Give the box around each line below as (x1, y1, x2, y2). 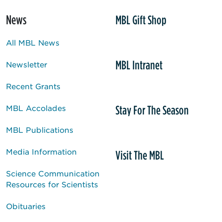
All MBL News (6, 37, 59, 47)
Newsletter (6, 59, 47, 69)
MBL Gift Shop (115, 12, 166, 27)
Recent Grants (6, 81, 60, 91)
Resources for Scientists (6, 179, 98, 189)
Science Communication (6, 168, 100, 178)
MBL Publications (6, 124, 73, 134)
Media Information (6, 146, 77, 156)
